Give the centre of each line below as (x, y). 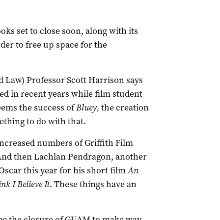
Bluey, (87, 108)
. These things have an (93, 184)
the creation (124, 108)
